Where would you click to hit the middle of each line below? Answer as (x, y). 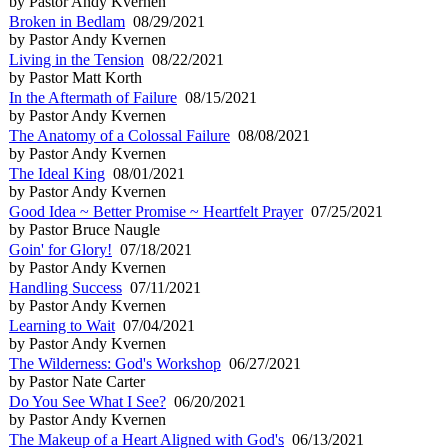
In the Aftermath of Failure (93, 97)
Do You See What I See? (87, 401)
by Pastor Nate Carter (77, 381)
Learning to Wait (62, 325)
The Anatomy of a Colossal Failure (119, 135)
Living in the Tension (76, 59)
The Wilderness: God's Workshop (115, 363)
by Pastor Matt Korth (75, 77)
